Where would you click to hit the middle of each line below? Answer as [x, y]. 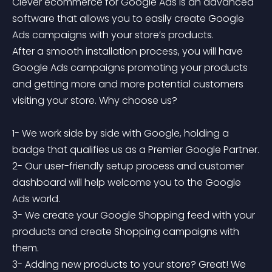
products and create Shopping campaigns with [127, 232]
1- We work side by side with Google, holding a [122, 133]
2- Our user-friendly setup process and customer [129, 166]
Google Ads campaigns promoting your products [131, 68]
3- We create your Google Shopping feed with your [135, 215]
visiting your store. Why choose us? [95, 100]
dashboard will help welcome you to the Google [128, 182]
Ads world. [36, 199]
